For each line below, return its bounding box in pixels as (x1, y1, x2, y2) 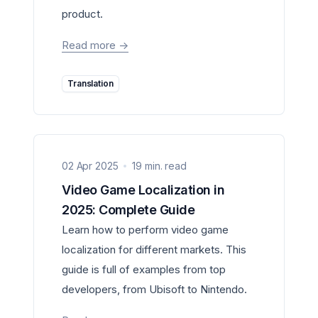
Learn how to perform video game (62, 223, 229, 236)
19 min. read (132, 160, 187, 172)
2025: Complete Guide (62, 202, 194, 217)
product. (62, 7, 103, 21)
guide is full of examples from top (62, 263, 226, 276)
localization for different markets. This (62, 243, 246, 256)
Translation (72, 78, 114, 89)
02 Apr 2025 (62, 160, 119, 172)
